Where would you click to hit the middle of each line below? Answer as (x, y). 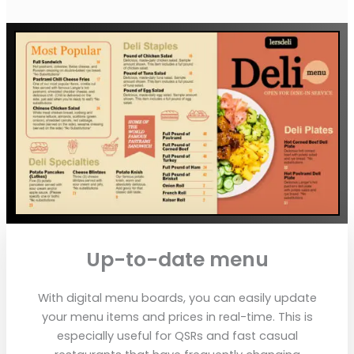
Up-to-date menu (177, 259)
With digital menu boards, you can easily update (177, 298)
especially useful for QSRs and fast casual (177, 335)
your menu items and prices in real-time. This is (177, 316)
